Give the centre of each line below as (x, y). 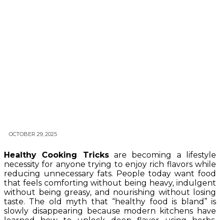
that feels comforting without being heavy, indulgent (110, 183)
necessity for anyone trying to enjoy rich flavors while (110, 165)
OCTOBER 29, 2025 (33, 134)
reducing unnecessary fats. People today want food (110, 174)
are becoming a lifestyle (163, 155)
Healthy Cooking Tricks (56, 155)
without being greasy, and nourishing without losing (110, 192)
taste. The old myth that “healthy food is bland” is (110, 202)
